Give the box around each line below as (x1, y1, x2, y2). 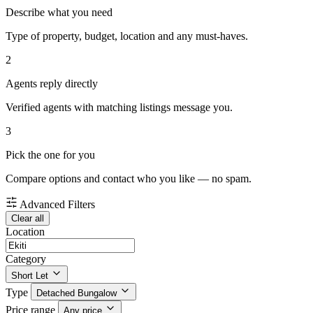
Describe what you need (6, 6, 112, 19)
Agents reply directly (6, 78, 98, 90)
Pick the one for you (6, 149, 95, 161)
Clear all (11, 213, 44, 224)
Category (6, 253, 46, 265)
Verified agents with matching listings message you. (6, 101, 233, 114)
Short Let (11, 270, 48, 282)
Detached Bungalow (36, 288, 117, 299)
